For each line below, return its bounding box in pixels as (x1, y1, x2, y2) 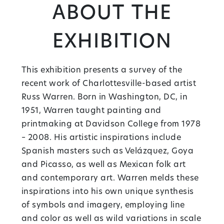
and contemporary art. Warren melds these (21, 174, 199, 182)
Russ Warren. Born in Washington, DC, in (21, 93, 188, 101)
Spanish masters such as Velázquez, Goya (21, 147, 194, 155)
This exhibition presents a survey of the (21, 66, 182, 74)
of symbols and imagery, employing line (21, 201, 185, 209)
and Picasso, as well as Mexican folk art (21, 160, 186, 169)
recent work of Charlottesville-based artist (21, 79, 196, 88)
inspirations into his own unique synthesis (21, 187, 194, 196)
